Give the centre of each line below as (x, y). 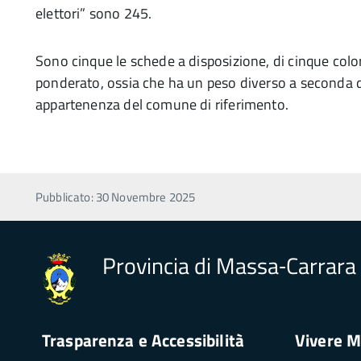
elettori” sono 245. (94, 13)
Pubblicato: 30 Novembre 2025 (116, 197)
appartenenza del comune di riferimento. (162, 104)
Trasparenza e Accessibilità (143, 340)
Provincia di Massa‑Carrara (229, 266)
